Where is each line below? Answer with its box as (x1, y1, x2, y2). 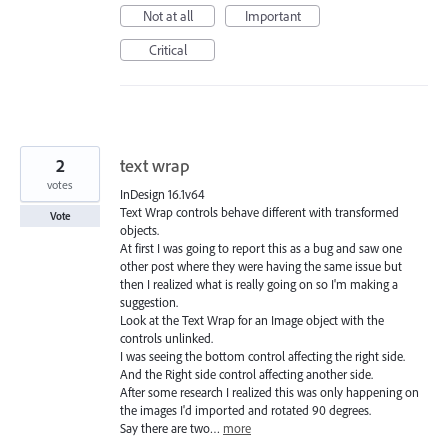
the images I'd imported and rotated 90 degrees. (120, 401, 371, 418)
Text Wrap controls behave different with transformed (120, 203, 399, 220)
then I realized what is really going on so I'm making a (120, 275, 398, 292)
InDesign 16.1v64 (120, 185, 205, 202)
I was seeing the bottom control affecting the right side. (120, 347, 405, 364)
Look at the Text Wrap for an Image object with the (120, 311, 384, 328)
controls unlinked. (120, 329, 213, 346)
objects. (120, 221, 159, 238)
